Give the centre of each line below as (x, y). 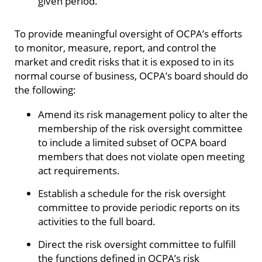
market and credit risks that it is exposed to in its (124, 62)
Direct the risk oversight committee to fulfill (137, 244)
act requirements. (79, 170)
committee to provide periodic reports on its (139, 207)
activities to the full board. (97, 221)
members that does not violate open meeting (141, 156)
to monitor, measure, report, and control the (116, 48)
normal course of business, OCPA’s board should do (131, 76)
